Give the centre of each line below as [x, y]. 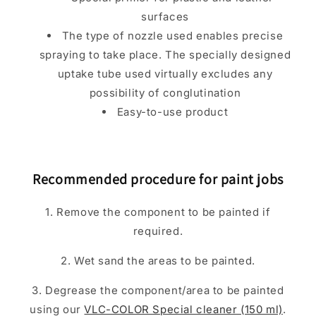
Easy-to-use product [172, 111]
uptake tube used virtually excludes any [165, 73]
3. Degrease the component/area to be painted [158, 290]
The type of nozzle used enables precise [172, 35]
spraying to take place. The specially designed [165, 54]
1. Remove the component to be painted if [158, 212]
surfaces [165, 16]
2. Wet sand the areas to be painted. [158, 260]
